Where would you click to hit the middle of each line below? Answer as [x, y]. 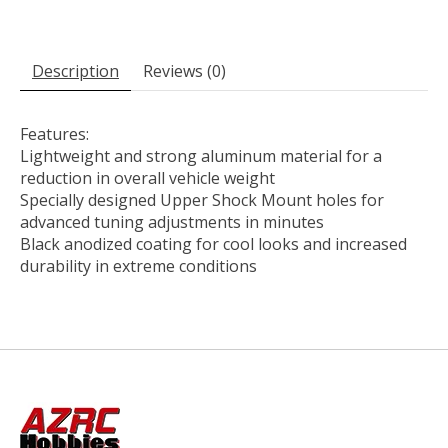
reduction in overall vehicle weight [147, 177]
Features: [54, 133]
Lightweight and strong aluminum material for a [201, 155]
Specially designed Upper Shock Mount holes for [202, 199]
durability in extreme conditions [138, 265]
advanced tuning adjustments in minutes [172, 221]
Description [75, 70]
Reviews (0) [184, 70]
